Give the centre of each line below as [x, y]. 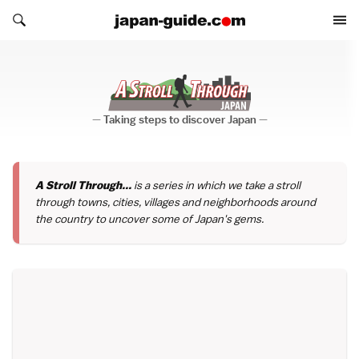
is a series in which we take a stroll [216, 185]
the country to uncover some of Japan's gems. [149, 218]
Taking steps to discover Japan [179, 120]
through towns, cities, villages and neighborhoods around [175, 202]
